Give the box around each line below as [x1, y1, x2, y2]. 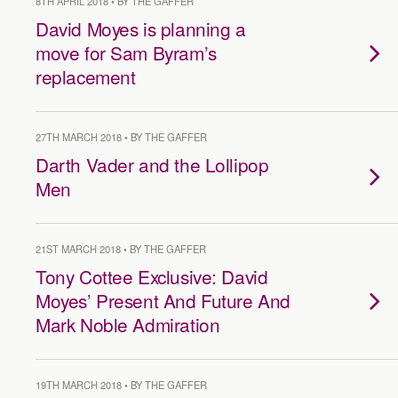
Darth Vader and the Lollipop [36, 151, 269, 178]
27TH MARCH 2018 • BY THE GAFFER [36, 130, 207, 144]
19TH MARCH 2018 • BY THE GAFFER [36, 378, 207, 392]
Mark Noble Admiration [36, 311, 220, 338]
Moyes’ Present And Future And [36, 287, 291, 314]
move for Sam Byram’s [36, 39, 217, 66]
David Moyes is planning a [36, 15, 246, 42]
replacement [36, 63, 136, 90]
